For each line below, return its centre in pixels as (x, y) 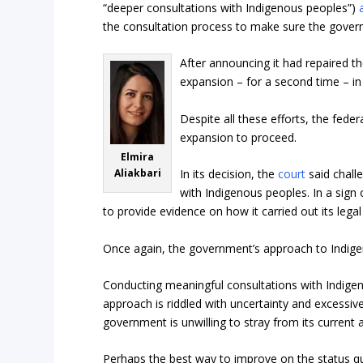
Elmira (138, 157)
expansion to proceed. (239, 137)
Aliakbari (137, 173)
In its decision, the (229, 174)
